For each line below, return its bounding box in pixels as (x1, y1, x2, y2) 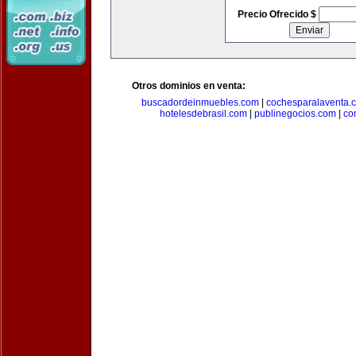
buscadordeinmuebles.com (141, 97, 259, 108)
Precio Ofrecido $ (237, 9, 319, 20)
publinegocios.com (254, 108, 336, 119)
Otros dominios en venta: (132, 80, 246, 91)
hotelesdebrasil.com (160, 108, 247, 119)
